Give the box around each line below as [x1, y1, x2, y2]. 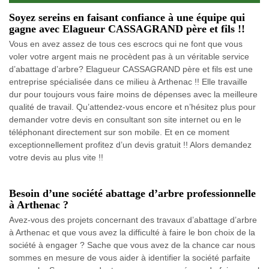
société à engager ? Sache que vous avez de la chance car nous [9, 240, 255, 250]
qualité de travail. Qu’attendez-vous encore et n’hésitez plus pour [9, 102, 256, 112]
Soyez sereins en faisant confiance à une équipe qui [9, 11, 245, 24]
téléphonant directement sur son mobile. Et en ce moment [9, 127, 229, 138]
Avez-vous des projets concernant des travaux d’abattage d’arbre [9, 215, 257, 225]
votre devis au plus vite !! [9, 153, 103, 163]
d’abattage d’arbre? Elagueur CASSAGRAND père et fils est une [9, 64, 253, 74]
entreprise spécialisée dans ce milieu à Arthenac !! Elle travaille [9, 77, 247, 87]
